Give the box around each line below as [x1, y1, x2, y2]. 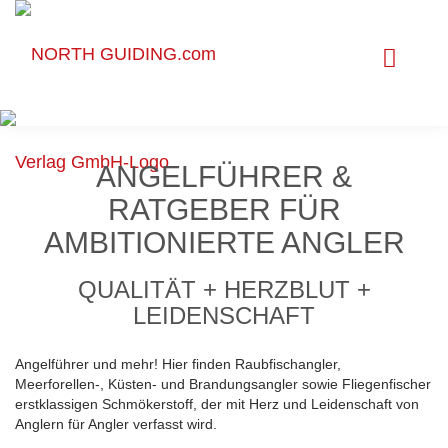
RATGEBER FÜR [107, 193, 341, 226]
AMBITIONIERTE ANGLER [43, 226, 405, 259]
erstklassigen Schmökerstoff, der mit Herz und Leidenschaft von [15, 396, 419, 412]
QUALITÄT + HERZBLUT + [77, 276, 371, 303]
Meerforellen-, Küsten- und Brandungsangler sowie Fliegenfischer [15, 376, 431, 392]
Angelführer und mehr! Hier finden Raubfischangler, [15, 356, 341, 372]
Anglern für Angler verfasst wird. [15, 416, 217, 432]
